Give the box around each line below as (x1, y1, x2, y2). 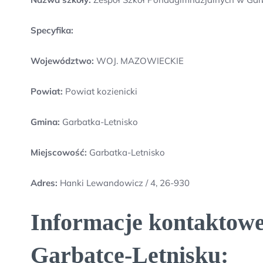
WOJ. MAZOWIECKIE (94, 55, 184, 66)
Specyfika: (31, 25, 73, 36)
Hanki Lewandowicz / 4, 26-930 (60, 177, 190, 188)
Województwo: (31, 55, 94, 66)
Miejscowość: (31, 147, 87, 158)
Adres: (31, 177, 60, 188)
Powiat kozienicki (63, 86, 137, 97)
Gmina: (31, 116, 60, 127)
